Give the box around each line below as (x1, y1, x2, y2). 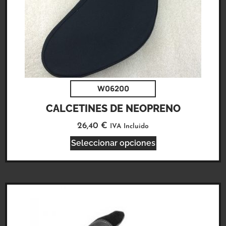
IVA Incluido (110, 123, 149, 130)
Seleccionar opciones (71, 138, 155, 148)
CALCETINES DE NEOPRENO (45, 102, 181, 115)
